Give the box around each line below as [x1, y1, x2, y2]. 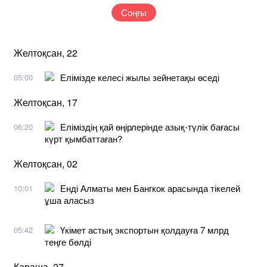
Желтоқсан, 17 [14, 95, 77, 109]
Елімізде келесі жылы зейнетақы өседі [60, 70, 219, 83]
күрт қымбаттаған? [45, 132, 122, 145]
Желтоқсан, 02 [14, 156, 77, 170]
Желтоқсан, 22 [14, 45, 77, 60]
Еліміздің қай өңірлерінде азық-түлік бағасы [60, 120, 240, 133]
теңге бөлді [45, 235, 91, 248]
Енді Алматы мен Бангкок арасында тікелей [60, 181, 240, 194]
